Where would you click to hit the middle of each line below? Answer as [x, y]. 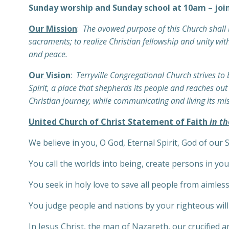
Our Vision [50, 75]
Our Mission [53, 29]
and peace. [48, 54]
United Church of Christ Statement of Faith [119, 122]
